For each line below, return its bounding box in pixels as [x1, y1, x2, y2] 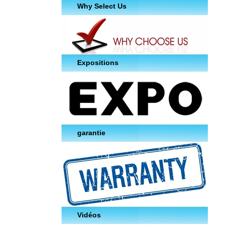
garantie [77, 129, 105, 137]
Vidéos [77, 211, 101, 219]
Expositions [77, 59, 119, 67]
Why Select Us [77, 2, 127, 11]
